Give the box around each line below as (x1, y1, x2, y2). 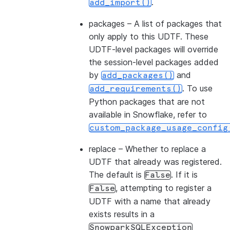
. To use (182, 83, 213, 93)
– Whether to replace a (116, 144, 206, 154)
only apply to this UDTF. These (89, 31, 208, 42)
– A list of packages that (125, 18, 222, 29)
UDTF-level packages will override (89, 44, 218, 54)
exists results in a (89, 209, 155, 219)
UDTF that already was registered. (89, 157, 222, 167)
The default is (89, 169, 144, 180)
